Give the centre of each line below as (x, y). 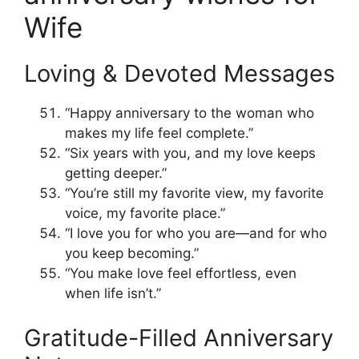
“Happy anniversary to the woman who (190, 113)
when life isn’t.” (113, 294)
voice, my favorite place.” (145, 214)
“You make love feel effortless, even (181, 274)
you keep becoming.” (132, 254)
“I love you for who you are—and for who (196, 234)
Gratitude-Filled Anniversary (179, 337)
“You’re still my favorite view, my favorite (194, 194)
